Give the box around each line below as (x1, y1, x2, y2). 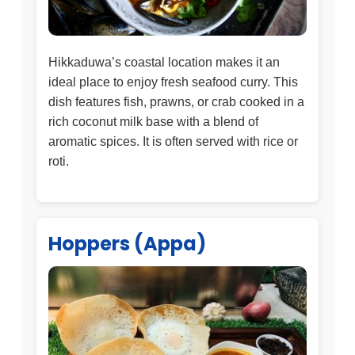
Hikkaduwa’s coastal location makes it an (48, 55, 280, 69)
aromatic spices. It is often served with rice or (48, 134, 298, 148)
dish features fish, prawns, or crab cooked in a (48, 94, 304, 109)
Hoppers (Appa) (48, 230, 206, 257)
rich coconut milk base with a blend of (48, 114, 258, 128)
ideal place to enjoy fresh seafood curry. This (48, 74, 298, 89)
